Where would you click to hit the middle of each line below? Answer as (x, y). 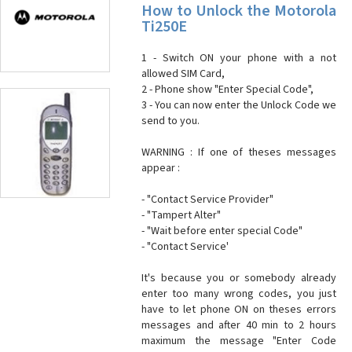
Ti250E (164, 27)
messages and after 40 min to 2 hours (239, 325)
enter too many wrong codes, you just (239, 294)
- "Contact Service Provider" (207, 200)
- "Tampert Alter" (181, 215)
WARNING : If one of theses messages (239, 152)
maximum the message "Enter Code (239, 341)
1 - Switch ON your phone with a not (239, 58)
